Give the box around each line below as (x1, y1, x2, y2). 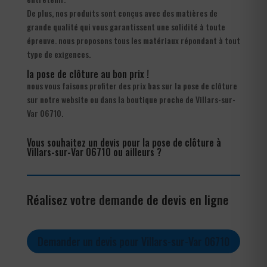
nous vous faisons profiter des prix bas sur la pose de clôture (26, 79, 237, 92)
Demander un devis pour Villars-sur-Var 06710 (37, 234, 229, 250)
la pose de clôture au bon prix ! (26, 66, 149, 81)
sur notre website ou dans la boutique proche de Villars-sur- (26, 92, 235, 105)
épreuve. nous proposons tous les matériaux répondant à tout (26, 33, 240, 46)
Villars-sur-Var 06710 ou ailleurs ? (26, 144, 162, 159)
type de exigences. (26, 47, 91, 60)
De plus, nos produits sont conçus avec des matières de (26, 6, 218, 19)
